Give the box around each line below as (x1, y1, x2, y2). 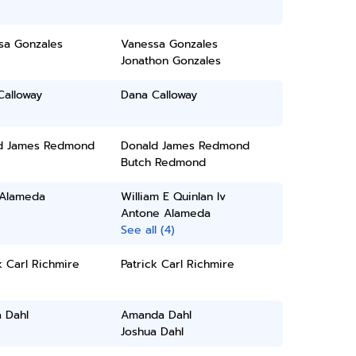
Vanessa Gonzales (121, 36, 219, 52)
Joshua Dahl (121, 323, 184, 340)
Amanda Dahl (121, 307, 192, 323)
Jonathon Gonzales (121, 52, 222, 69)
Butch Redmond (121, 154, 207, 171)
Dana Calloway (121, 87, 198, 103)
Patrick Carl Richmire (121, 256, 235, 273)
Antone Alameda (121, 205, 211, 222)
